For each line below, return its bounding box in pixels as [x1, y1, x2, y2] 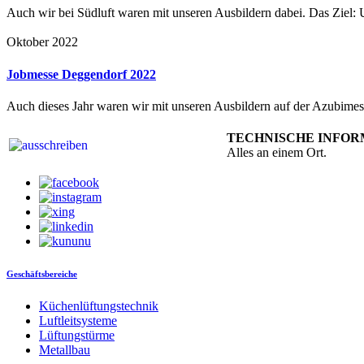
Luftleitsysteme [39, 313, 117, 327]
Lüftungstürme [39, 327, 115, 342]
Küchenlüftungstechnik [39, 298, 158, 313]
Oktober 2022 [6, 35, 78, 50]
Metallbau [39, 342, 90, 357]
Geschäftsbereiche [6, 268, 77, 279]
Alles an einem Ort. [227, 145, 327, 159]
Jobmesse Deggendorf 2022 [6, 67, 156, 81]
